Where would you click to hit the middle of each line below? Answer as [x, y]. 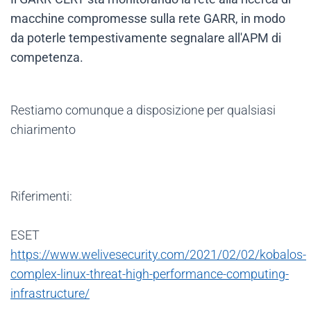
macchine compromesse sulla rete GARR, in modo [148, 19]
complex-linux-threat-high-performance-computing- [150, 274]
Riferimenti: [41, 196]
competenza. [47, 58]
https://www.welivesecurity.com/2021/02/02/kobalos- [158, 255]
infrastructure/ [50, 294]
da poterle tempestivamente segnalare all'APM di [146, 38]
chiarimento [43, 130]
